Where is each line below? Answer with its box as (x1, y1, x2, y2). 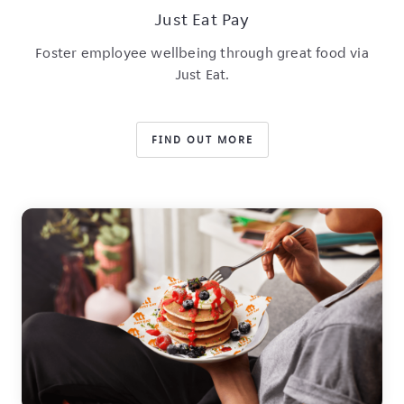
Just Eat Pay (154, 7, 250, 30)
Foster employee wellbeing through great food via (35, 42, 369, 62)
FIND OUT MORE (151, 132, 253, 146)
